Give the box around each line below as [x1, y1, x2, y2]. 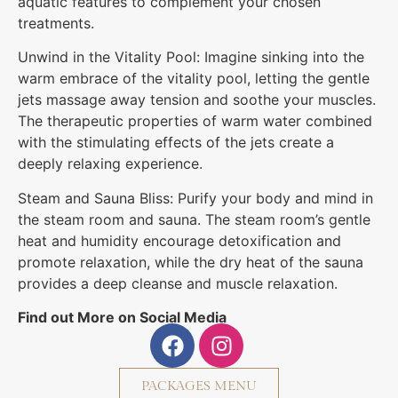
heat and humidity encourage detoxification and [18, 231, 341, 250]
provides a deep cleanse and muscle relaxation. [18, 274, 338, 292]
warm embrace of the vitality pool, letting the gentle [18, 69, 370, 88]
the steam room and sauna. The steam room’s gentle [18, 210, 370, 228]
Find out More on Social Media [18, 308, 227, 327]
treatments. [18, 13, 94, 32]
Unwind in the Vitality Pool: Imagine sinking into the [18, 48, 364, 67]
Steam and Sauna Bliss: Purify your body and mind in [18, 188, 373, 207]
